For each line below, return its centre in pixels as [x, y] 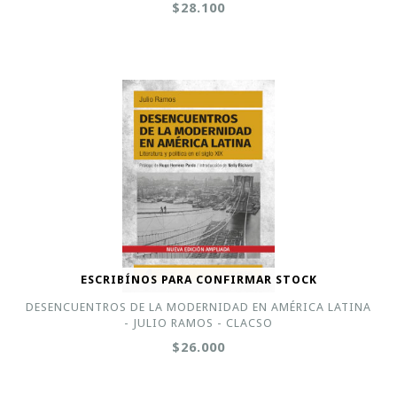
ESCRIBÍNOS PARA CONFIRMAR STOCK [198, 280]
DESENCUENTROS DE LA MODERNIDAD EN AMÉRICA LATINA [198, 307]
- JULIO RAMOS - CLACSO [198, 323]
